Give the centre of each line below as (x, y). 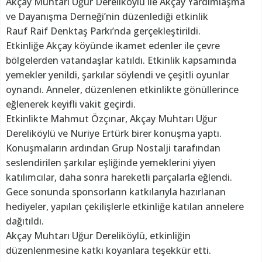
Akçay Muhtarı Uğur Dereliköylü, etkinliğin (98, 235)
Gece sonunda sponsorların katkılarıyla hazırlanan (116, 192)
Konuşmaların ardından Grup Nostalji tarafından (113, 148)
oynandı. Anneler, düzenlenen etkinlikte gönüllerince (122, 89)
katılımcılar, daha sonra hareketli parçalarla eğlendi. (119, 177)
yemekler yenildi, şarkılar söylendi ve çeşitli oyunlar (118, 75)
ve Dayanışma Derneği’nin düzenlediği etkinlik (108, 16)
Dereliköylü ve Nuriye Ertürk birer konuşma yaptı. (114, 133)
